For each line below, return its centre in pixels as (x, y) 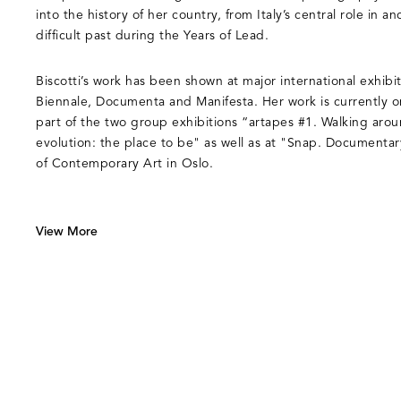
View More (67, 232)
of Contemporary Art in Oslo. (124, 164)
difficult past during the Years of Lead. (152, 36)
